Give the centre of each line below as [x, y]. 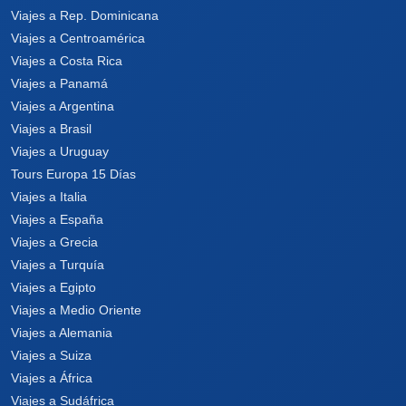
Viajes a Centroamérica [78, 38]
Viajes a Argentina [63, 106]
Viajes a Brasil [51, 129]
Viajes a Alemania [62, 333]
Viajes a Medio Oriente [76, 310]
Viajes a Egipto [53, 287]
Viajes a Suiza [51, 355]
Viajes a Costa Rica [67, 61]
